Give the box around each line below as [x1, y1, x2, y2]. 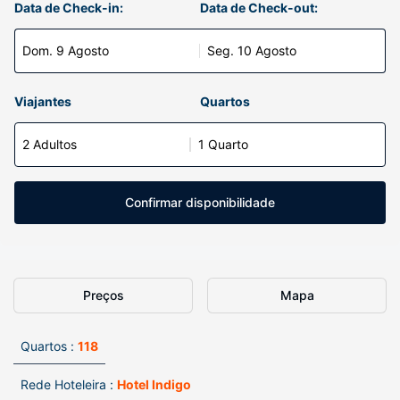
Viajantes [14, 94, 71, 109]
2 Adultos [22, 137, 77, 152]
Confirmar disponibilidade [125, 195, 275, 210]
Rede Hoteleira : [21, 377, 113, 392]
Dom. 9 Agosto [22, 43, 109, 58]
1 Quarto [198, 137, 248, 152]
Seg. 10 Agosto [207, 43, 296, 58]
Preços [82, 287, 124, 303]
